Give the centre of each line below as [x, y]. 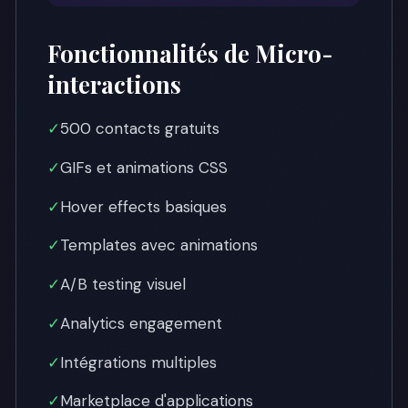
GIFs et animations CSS [144, 167]
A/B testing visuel [123, 284]
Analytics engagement [141, 323]
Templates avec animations [159, 245]
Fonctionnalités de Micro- [190, 53]
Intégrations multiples [138, 362]
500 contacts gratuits [140, 128]
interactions [114, 84]
